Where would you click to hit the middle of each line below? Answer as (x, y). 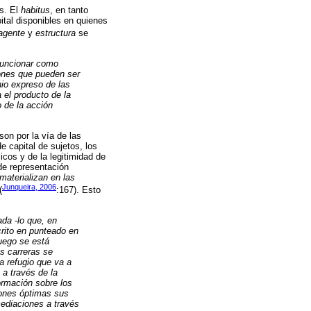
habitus (35, 10)
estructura (56, 33)
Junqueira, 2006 (29, 186)
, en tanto (69, 10)
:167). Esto (78, 190)
